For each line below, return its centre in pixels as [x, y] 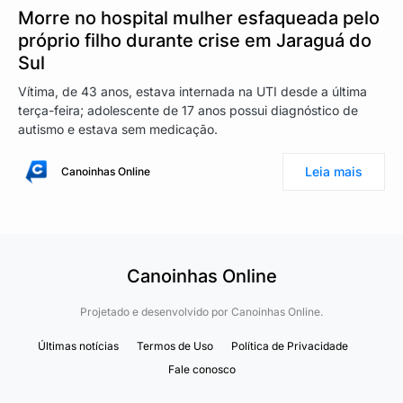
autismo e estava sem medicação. [118, 129]
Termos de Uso [175, 346]
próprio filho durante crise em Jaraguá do [195, 40]
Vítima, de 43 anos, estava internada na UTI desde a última [193, 91]
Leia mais [334, 171]
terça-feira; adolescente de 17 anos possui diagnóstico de [188, 110]
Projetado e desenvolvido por [156, 312]
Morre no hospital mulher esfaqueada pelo [199, 18]
